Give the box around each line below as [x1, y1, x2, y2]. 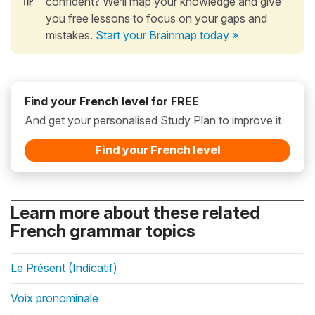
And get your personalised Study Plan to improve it [25, 112, 281, 127]
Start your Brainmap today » [96, 27, 238, 42]
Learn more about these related [11, 202, 260, 223]
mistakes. [46, 27, 96, 42]
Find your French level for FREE [25, 94, 199, 108]
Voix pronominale [11, 290, 98, 305]
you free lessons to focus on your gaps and [46, 11, 267, 25]
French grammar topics [11, 220, 195, 241]
